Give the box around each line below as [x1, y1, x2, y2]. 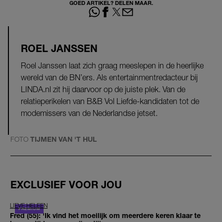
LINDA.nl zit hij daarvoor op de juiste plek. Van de [21, 85, 185, 94]
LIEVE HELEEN [10, 202, 48, 210]
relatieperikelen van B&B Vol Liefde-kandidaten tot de [21, 97, 199, 106]
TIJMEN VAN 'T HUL [30, 135, 97, 144]
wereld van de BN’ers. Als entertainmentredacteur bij [21, 73, 198, 82]
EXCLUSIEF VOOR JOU [10, 178, 122, 190]
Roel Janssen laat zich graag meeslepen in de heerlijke [21, 61, 204, 70]
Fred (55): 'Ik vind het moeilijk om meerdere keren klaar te [10, 211, 201, 220]
